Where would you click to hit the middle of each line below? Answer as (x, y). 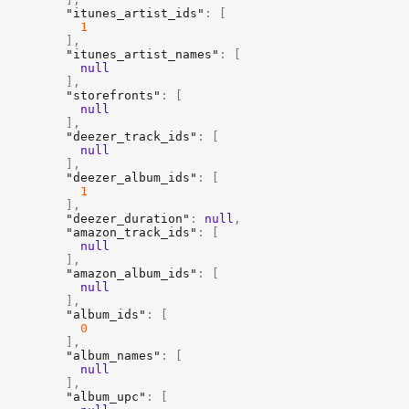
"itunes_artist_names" (142, 54)
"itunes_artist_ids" (135, 13)
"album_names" (113, 356)
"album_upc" (106, 397)
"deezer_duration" (128, 219)
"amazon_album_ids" (131, 273)
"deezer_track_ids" (131, 136)
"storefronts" (113, 95)
